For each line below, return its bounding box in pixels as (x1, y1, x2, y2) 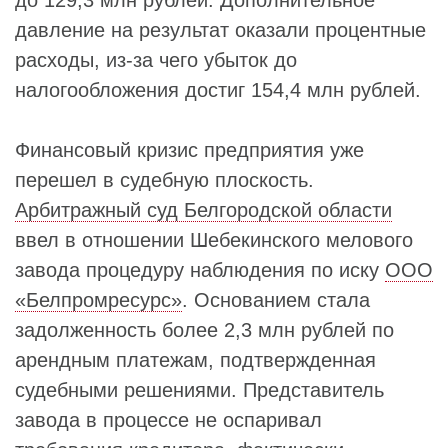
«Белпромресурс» (15, 289, 182, 311)
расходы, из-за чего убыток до (15, 49, 297, 71)
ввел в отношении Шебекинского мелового (15, 229, 413, 251)
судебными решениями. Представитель (15, 379, 384, 401)
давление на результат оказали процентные (15, 19, 426, 41)
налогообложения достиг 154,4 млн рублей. (15, 79, 421, 101)
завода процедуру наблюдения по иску (15, 259, 385, 281)
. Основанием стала (182, 289, 370, 311)
